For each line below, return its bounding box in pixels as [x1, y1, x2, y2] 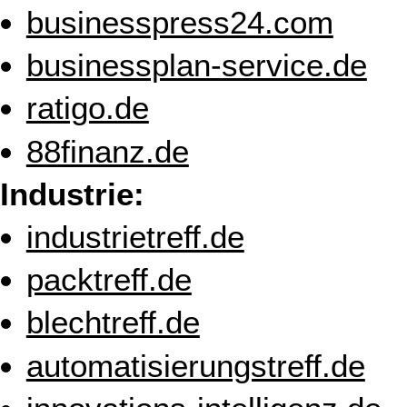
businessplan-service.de [25, 47, 367, 84]
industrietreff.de [25, 218, 244, 254]
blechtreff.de [25, 304, 200, 341]
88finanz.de [25, 133, 189, 169]
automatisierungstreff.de [25, 347, 365, 383]
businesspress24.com [25, 4, 333, 40]
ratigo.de [25, 90, 149, 126]
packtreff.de [25, 262, 192, 298]
